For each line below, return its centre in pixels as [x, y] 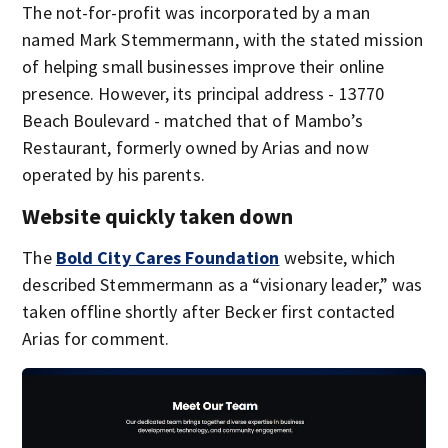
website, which [337, 257]
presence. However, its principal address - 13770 [203, 93]
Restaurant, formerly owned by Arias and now [195, 147]
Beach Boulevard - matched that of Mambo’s [193, 120]
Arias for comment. [96, 338]
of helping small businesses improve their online [203, 66]
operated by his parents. [113, 174]
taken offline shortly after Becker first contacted [209, 311]
